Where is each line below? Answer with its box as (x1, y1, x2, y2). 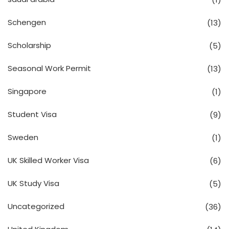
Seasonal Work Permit (8, 62, 91, 74)
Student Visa (8, 108, 57, 120)
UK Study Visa (8, 177, 59, 189)
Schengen (8, 16, 46, 28)
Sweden (8, 131, 38, 143)
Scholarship (8, 39, 51, 51)
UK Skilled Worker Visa (8, 154, 89, 166)
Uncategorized (8, 200, 64, 212)
